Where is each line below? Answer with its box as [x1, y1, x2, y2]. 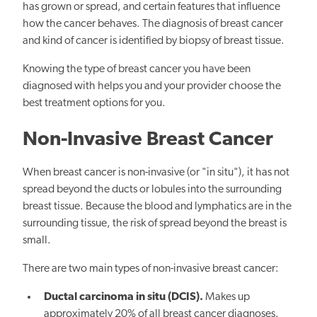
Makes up [203, 292, 250, 304]
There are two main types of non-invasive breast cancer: [23, 263, 279, 275]
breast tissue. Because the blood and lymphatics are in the [23, 201, 292, 213]
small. [23, 235, 51, 247]
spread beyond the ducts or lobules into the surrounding [23, 184, 282, 196]
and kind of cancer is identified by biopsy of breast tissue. [23, 35, 284, 47]
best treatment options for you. [23, 98, 166, 110]
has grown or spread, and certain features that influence [23, 1, 280, 13]
